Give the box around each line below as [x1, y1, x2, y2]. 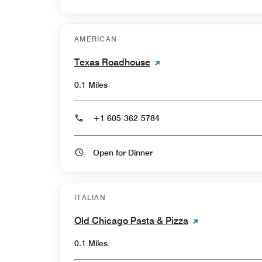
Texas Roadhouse [74, 56, 150, 68]
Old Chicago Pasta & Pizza [74, 215, 188, 226]
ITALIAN [74, 192, 106, 202]
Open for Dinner [128, 147, 153, 157]
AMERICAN [74, 34, 118, 43]
